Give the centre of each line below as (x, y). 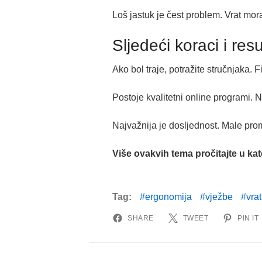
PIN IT (248, 218)
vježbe (219, 197)
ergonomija (168, 197)
